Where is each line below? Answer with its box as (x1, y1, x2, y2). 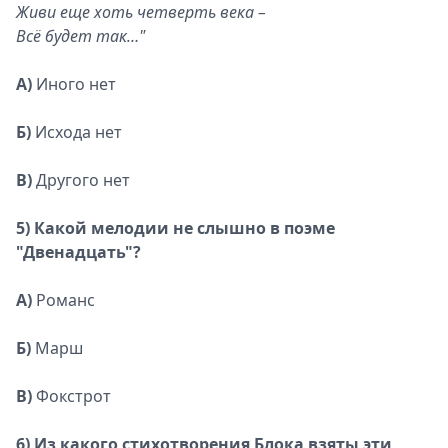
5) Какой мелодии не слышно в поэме (16, 217, 335, 239)
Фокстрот (32, 385, 111, 407)
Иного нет (32, 73, 116, 95)
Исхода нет (31, 121, 122, 143)
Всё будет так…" (16, 25, 145, 47)
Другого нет (32, 169, 130, 191)
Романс (32, 289, 95, 311)
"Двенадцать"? (16, 241, 141, 263)
